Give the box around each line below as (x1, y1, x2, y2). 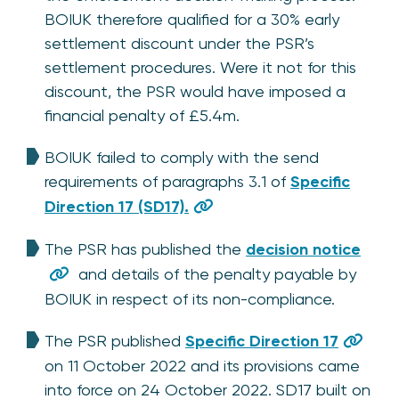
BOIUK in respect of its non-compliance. (45, 289, 335, 308)
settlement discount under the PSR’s (45, 33, 314, 53)
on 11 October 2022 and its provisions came (45, 355, 360, 375)
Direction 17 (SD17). (45, 196, 189, 216)
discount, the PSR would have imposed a (45, 81, 346, 101)
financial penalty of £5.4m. (45, 105, 240, 125)
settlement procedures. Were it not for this (45, 57, 356, 77)
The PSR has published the (45, 239, 246, 258)
